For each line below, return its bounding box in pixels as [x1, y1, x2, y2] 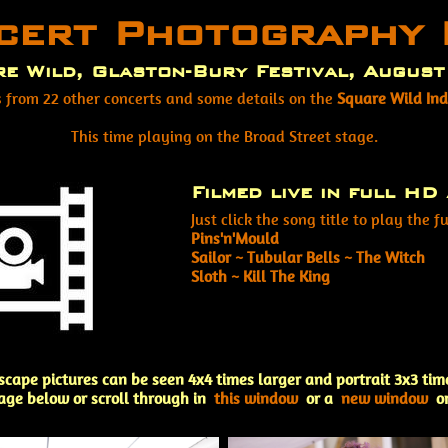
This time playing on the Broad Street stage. [70, 127, 378, 146]
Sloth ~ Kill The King [191, 267, 330, 286]
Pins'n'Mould [191, 229, 279, 248]
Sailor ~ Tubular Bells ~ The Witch [191, 248, 425, 267]
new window [337, 389, 432, 408]
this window [210, 389, 302, 408]
